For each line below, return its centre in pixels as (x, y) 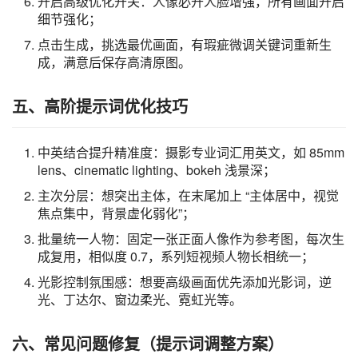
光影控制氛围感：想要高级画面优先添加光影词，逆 (185, 281)
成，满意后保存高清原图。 (114, 62)
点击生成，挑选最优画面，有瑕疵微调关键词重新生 (185, 44)
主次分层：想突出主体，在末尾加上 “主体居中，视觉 (188, 195)
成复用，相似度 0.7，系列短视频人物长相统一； (176, 256)
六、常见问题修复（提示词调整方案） (148, 343)
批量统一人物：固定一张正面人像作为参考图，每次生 (191, 238)
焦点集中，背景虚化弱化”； (116, 213)
